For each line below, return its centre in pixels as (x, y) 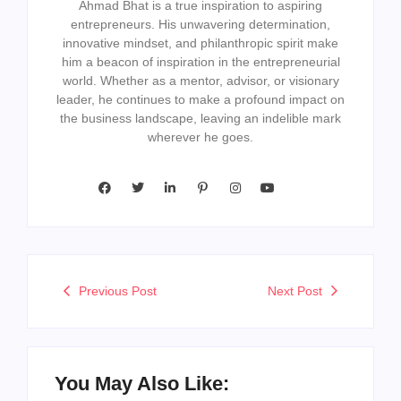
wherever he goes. (200, 137)
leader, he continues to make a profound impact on (200, 99)
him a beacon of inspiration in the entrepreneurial (200, 62)
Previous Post (118, 290)
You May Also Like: (142, 383)
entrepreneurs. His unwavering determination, (200, 24)
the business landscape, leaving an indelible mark (200, 118)
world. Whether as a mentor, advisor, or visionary (200, 81)
